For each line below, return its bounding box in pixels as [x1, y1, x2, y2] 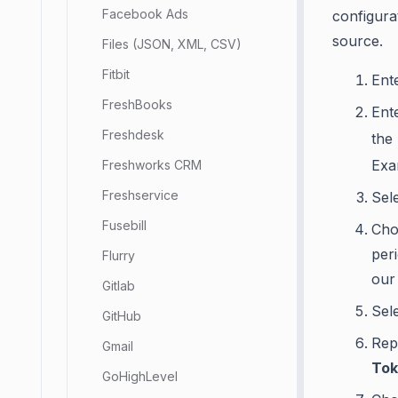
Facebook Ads [102, 6, 188, 21]
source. [332, 32, 383, 51]
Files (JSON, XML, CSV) [102, 36, 242, 52]
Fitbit [102, 67, 130, 82]
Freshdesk [102, 127, 164, 142]
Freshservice [102, 187, 179, 203]
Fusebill [102, 218, 147, 233]
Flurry [102, 248, 135, 263]
